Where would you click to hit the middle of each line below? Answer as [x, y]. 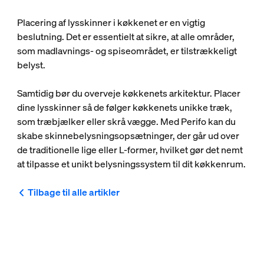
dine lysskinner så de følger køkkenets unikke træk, [124, 107]
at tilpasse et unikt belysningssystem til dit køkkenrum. [131, 164]
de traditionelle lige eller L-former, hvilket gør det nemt [130, 149]
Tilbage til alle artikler [73, 192]
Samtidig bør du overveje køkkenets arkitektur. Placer [128, 93]
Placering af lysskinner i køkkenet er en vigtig [111, 22]
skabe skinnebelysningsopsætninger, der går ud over [128, 135]
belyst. [31, 65]
